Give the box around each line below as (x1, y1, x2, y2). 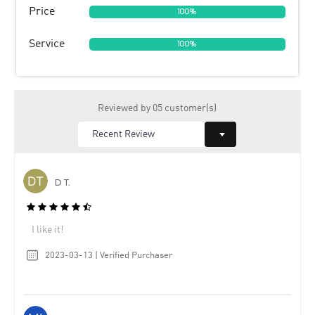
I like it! (32, 225, 63, 236)
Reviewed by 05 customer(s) (97, 103, 217, 113)
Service (29, 38, 65, 50)
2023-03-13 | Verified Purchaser (45, 251, 172, 261)
